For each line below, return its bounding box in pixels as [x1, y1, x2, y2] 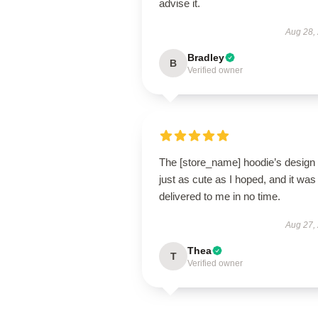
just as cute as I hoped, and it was [159, 173, 316, 185]
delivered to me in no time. [159, 190, 280, 202]
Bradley [187, 52, 224, 63]
